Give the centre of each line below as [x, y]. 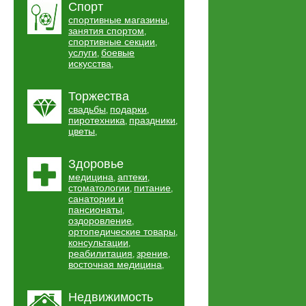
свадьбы [87, 109]
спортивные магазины [118, 20]
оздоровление [100, 221]
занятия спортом [106, 31]
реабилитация [100, 253]
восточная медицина [115, 264]
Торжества [99, 96]
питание [152, 188]
